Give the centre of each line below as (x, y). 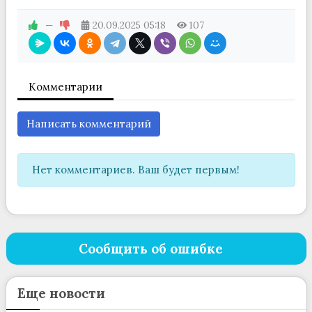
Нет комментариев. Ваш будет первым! (135, 170)
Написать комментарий (88, 124)
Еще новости (61, 294)
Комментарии (65, 87)
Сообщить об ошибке (151, 249)
